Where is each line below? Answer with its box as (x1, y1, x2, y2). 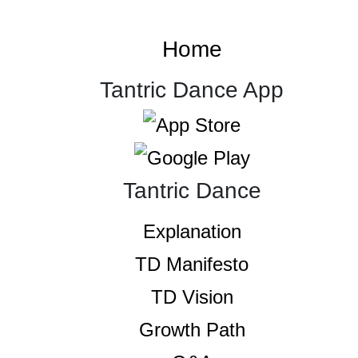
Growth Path (138, 319, 245, 341)
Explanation (142, 221, 241, 243)
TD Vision (150, 286, 233, 308)
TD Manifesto (135, 253, 249, 276)
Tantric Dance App (100, 78, 284, 102)
